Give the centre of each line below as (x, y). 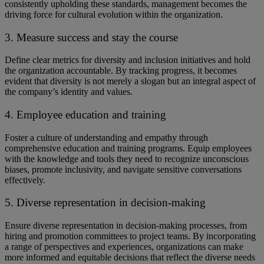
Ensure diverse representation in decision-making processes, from (126, 226)
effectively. (25, 180)
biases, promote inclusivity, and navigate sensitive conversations (123, 169)
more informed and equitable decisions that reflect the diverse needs (130, 258)
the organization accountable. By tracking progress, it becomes (121, 71)
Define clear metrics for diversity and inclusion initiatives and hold (128, 60)
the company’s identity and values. (69, 92)
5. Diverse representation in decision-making (105, 203)
